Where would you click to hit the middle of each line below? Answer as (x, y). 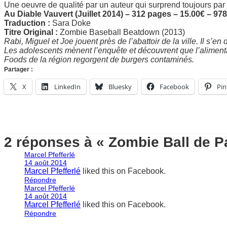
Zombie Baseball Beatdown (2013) (122, 32)
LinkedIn (67, 86)
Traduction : (28, 23)
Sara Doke (71, 23)
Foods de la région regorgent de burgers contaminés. (100, 59)
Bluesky (120, 86)
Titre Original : (32, 32)
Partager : (18, 69)
